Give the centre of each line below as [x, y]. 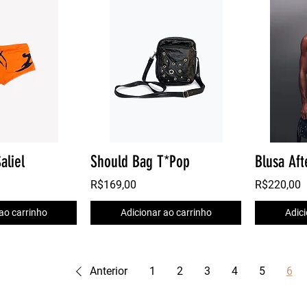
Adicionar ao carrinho [166, 213]
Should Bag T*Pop [140, 162]
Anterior [109, 271]
